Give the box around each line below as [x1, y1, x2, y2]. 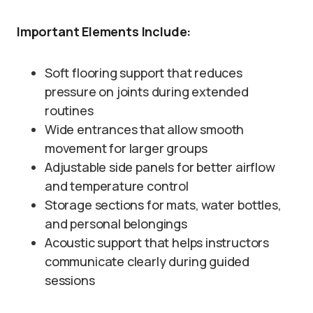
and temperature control [45, 177, 189, 194]
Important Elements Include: [17, 23, 191, 40]
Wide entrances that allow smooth [45, 121, 245, 138]
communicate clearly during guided [45, 253, 250, 270]
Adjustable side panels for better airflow [45, 159, 275, 175]
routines [45, 102, 94, 119]
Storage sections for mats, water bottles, [45, 196, 282, 213]
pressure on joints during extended [45, 83, 249, 100]
